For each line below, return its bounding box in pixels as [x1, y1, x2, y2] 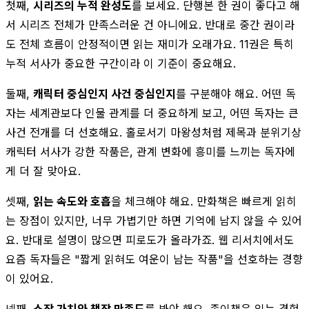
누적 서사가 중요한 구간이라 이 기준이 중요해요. [6, 56, 236, 70]
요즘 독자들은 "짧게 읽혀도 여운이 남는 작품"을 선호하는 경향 [6, 252, 303, 266]
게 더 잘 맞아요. [6, 163, 81, 178]
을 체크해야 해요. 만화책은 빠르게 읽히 [111, 194, 297, 208]
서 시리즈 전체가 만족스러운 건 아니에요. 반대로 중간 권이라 [6, 17, 295, 32]
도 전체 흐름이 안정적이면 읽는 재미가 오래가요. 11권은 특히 [6, 37, 294, 51]
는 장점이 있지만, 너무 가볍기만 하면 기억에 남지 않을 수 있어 [6, 213, 302, 228]
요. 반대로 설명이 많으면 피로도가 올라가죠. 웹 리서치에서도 [6, 232, 294, 247]
